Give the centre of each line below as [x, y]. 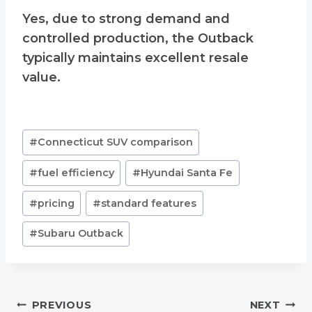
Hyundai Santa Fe [187, 172]
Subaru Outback [80, 234]
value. [41, 78]
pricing [56, 203]
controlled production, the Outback [138, 39]
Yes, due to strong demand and [126, 19]
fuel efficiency [76, 172]
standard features [149, 203]
